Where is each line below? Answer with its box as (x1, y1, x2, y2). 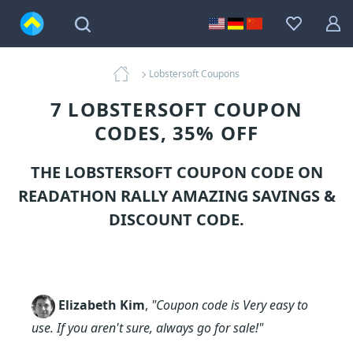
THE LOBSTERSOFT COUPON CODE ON (30, 162, 323, 183)
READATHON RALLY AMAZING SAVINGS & (17, 185, 336, 206)
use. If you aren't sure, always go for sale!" (32, 319, 263, 336)
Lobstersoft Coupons (149, 67, 240, 80)
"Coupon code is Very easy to (151, 296, 308, 314)
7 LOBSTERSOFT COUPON (50, 96, 303, 122)
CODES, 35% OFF (94, 120, 259, 146)
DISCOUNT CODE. (109, 209, 244, 230)
